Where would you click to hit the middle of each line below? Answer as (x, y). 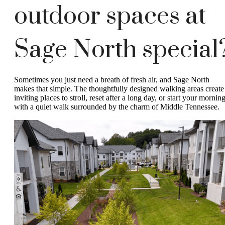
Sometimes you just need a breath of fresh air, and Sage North (112, 79)
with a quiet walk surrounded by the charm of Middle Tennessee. (117, 106)
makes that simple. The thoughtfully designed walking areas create (119, 88)
